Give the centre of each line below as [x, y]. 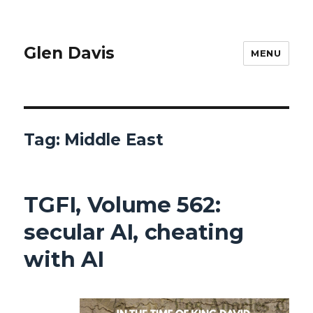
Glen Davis [70, 53]
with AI [64, 259]
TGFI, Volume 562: [122, 204]
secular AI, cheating [134, 232]
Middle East [114, 140]
